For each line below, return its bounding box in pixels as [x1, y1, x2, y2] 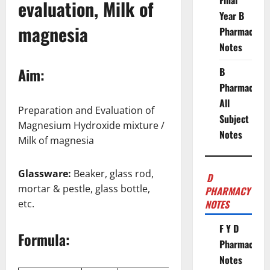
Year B [219, 8, 244, 23]
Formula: [18, 228, 70, 250]
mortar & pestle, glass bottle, [18, 181, 150, 195]
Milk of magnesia [18, 133, 94, 147]
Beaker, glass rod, [74, 166, 154, 180]
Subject [219, 111, 249, 126]
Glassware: [18, 166, 74, 180]
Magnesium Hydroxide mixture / [18, 118, 165, 132]
